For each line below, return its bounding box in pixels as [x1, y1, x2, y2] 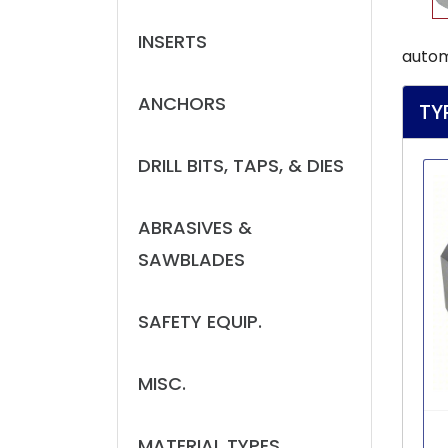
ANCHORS [138, 91, 226, 116]
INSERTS [138, 29, 207, 54]
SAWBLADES [138, 247, 245, 272]
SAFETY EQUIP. [138, 309, 262, 334]
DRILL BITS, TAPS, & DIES [138, 153, 344, 178]
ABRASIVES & [138, 215, 252, 240]
